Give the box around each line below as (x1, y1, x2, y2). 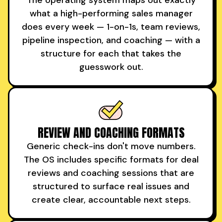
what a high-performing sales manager (29, 7, 193, 19)
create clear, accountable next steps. (31, 193, 191, 206)
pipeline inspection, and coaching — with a (22, 34, 200, 46)
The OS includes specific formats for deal (23, 153, 199, 166)
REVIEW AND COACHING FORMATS (37, 123, 185, 142)
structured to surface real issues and (33, 180, 189, 192)
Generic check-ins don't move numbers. (26, 140, 196, 152)
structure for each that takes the (41, 47, 181, 59)
